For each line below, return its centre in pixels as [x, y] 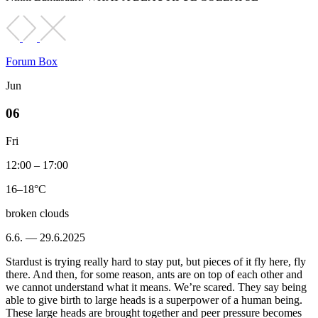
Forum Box [32, 62]
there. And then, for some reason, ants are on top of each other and [154, 274]
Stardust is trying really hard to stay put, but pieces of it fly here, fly [156, 261]
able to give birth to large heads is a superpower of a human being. [154, 300]
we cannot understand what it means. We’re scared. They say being [156, 287]
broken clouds [37, 213]
